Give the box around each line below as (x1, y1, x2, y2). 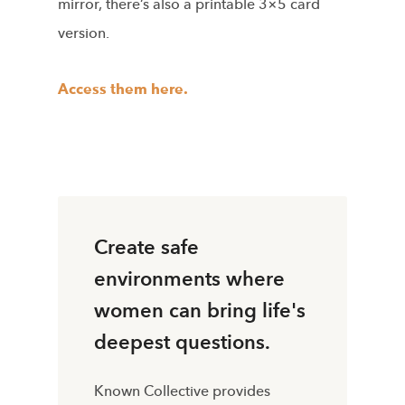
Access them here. (58, 79, 188, 99)
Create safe (94, 233, 199, 261)
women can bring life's (94, 297, 306, 325)
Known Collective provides (94, 381, 270, 401)
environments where (94, 265, 285, 293)
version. (58, 23, 109, 43)
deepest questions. (94, 328, 270, 356)
